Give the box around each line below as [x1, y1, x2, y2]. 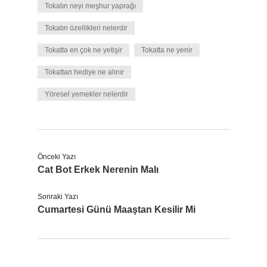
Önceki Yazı [38, 153, 76, 161]
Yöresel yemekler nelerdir [45, 90, 128, 98]
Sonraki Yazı [38, 193, 78, 201]
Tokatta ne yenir [141, 46, 193, 54]
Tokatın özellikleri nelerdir [45, 24, 128, 32]
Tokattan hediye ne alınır [45, 68, 124, 76]
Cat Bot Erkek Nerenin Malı [38, 164, 159, 175]
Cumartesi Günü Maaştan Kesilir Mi [38, 204, 195, 215]
